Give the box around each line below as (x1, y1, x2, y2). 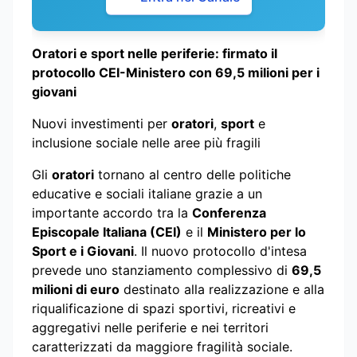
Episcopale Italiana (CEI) (32, 223, 182, 240)
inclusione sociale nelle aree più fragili (32, 134, 261, 151)
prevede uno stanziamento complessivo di (32, 261, 292, 278)
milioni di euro (32, 280, 120, 297)
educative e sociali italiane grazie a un (32, 185, 262, 202)
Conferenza (192, 204, 266, 221)
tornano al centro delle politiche (94, 166, 291, 182)
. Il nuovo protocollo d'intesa (134, 242, 307, 259)
